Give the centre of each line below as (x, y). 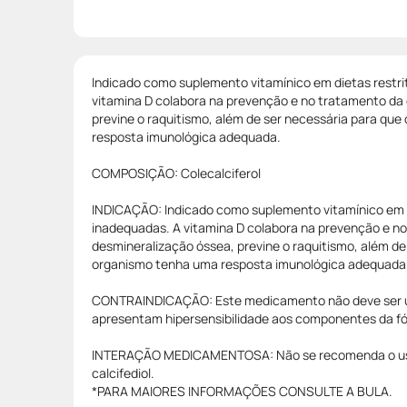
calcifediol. (123, 372)
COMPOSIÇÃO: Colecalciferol (176, 173)
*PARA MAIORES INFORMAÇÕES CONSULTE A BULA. (242, 391)
